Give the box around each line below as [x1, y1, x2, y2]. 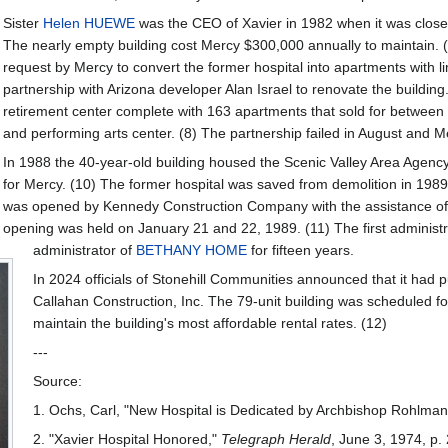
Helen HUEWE [42, 15, 135, 32]
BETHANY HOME [135, 242, 247, 259]
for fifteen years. [246, 242, 354, 259]
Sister [2, 15, 43, 32]
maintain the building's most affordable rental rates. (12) [32, 315, 387, 332]
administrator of [32, 242, 136, 259]
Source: [32, 373, 82, 390]
